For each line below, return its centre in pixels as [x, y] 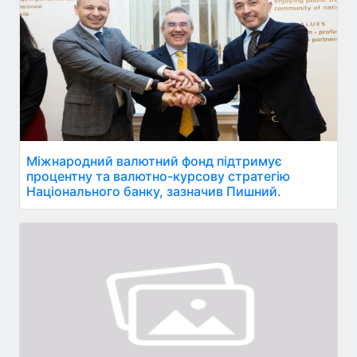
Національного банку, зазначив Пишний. [154, 191]
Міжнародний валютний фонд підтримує [154, 161]
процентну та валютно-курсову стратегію [158, 176]
